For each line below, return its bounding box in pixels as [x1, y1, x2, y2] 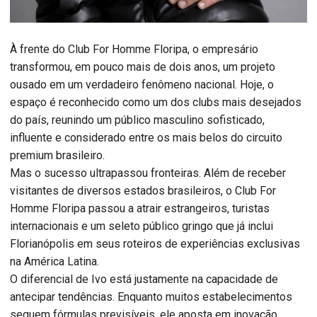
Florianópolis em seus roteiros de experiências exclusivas [10, 237, 300, 251]
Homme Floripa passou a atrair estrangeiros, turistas [10, 202, 270, 216]
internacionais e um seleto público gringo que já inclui [10, 219, 273, 234]
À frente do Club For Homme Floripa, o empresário [10, 42, 258, 57]
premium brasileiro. [10, 149, 105, 163]
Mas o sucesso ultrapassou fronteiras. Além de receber [10, 166, 286, 180]
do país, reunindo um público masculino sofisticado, [10, 113, 265, 127]
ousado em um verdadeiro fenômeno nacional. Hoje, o [10, 78, 274, 92]
